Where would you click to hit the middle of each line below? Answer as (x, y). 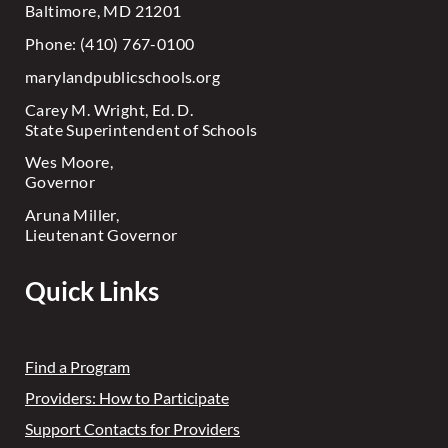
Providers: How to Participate (127, 397)
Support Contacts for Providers (132, 428)
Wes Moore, (69, 162)
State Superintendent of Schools (141, 129)
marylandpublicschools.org (122, 76)
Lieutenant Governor (101, 235)
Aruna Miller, (72, 215)
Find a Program (77, 366)
